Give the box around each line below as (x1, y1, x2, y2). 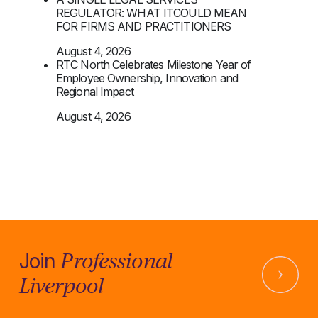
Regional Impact (56, 84, 133, 99)
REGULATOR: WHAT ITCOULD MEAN (56, 5, 247, 20)
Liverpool (18, 271, 104, 298)
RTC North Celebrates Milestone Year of (56, 57, 251, 72)
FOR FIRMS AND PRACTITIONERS (56, 18, 231, 33)
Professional (60, 246, 172, 273)
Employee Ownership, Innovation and (56, 70, 238, 85)
